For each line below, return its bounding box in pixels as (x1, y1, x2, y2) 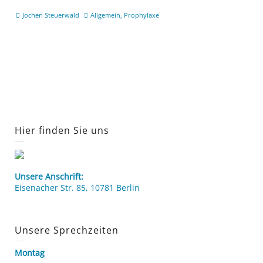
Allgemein (90, 11, 121, 20)
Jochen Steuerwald (22, 11, 80, 20)
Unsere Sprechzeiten (15, 223, 119, 237)
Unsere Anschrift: (15, 170, 83, 182)
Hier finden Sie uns (15, 124, 109, 137)
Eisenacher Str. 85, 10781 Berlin (15, 181, 140, 193)
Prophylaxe (124, 11, 160, 20)
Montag (15, 247, 45, 258)
